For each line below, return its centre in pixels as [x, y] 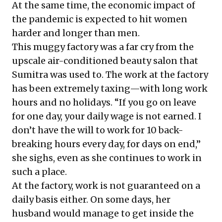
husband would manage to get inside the [103, 213]
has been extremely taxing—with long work [110, 88]
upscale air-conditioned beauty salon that [105, 61]
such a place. [39, 172]
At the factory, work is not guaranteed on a [106, 186]
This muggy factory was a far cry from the [103, 47]
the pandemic [43, 19]
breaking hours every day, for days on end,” [106, 144]
